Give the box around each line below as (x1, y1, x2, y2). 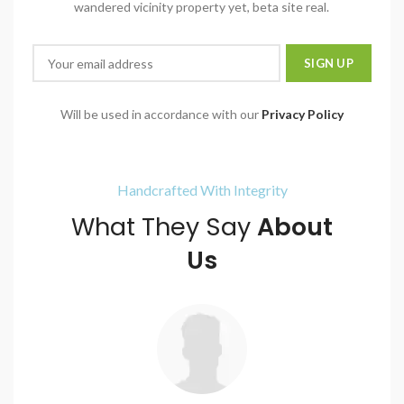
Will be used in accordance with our (60, 106, 262, 123)
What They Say (71, 210, 257, 244)
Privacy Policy (262, 106, 344, 123)
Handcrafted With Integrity (116, 181, 288, 199)
